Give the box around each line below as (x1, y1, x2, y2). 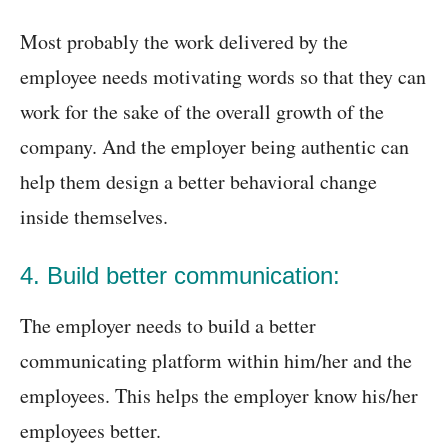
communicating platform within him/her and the (20, 347, 412, 375)
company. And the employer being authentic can (20, 133, 409, 161)
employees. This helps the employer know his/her (20, 382, 418, 410)
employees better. (20, 417, 161, 445)
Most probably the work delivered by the (20, 28, 348, 56)
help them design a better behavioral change (20, 168, 377, 196)
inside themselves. (20, 203, 168, 231)
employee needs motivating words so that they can (20, 63, 426, 91)
